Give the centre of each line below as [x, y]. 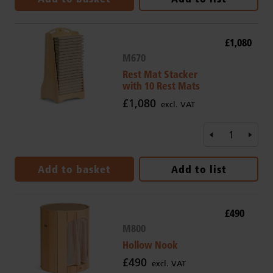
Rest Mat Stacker [160, 74]
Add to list [199, 169]
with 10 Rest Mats [161, 86]
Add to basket [74, 169]
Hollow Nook [150, 245]
